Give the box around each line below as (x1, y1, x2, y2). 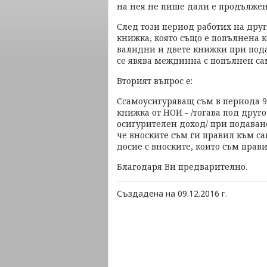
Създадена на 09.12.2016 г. (117, 188, 227, 199)
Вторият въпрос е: (117, 75, 193, 86)
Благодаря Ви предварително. (117, 161, 250, 172)
